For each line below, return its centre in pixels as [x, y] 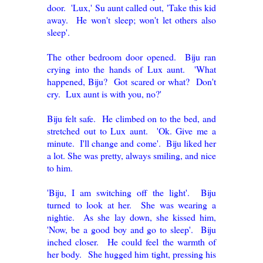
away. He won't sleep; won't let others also [131, 20]
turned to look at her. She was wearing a [131, 205]
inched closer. [77, 242]
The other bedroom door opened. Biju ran [131, 57]
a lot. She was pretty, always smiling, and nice [131, 156]
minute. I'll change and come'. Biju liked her [131, 143]
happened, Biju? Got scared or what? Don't [131, 82]
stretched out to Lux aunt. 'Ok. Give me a [131, 131]
